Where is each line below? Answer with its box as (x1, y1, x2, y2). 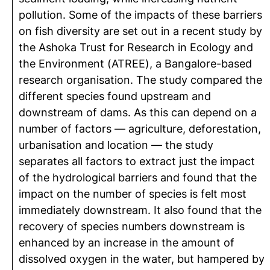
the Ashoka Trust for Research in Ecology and (19, 41, 253, 54)
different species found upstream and (19, 90, 211, 102)
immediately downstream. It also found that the (19, 204, 262, 216)
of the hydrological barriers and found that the (19, 171, 257, 184)
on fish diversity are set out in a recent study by (19, 25, 262, 37)
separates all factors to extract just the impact (19, 155, 255, 168)
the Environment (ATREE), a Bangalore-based (19, 57, 252, 70)
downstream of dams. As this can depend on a (19, 106, 257, 119)
